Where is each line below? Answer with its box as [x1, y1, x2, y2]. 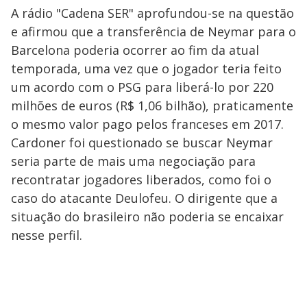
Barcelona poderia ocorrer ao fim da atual [11, 41, 259, 58]
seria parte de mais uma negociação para [11, 152, 256, 169]
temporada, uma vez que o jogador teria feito [11, 60, 282, 77]
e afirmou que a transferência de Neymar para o [11, 23, 296, 40]
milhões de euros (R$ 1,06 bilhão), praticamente [11, 97, 293, 114]
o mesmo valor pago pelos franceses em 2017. [11, 115, 284, 132]
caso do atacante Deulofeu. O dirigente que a [11, 189, 278, 206]
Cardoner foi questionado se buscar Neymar [11, 134, 273, 151]
